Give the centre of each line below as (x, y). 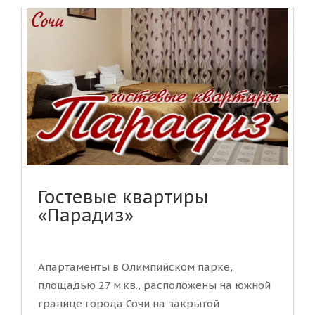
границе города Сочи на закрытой (129, 304)
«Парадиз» (86, 216)
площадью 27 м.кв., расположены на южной (154, 285)
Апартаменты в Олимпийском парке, (135, 267)
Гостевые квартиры (123, 197)
